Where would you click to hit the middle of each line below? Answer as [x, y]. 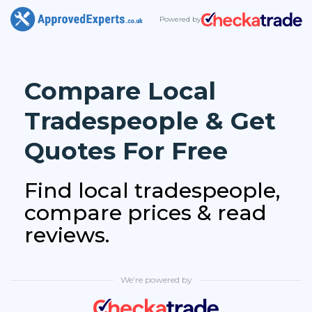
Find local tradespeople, [152, 191]
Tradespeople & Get [150, 121]
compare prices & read [146, 213]
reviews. [67, 235]
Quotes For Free [126, 151]
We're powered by [156, 280]
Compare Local [120, 91]
